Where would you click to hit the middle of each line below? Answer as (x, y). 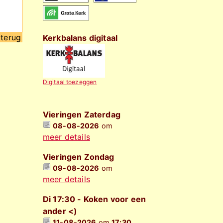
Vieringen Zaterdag (82, 114)
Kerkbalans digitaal (80, 38)
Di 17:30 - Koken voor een (95, 199)
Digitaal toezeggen (70, 82)
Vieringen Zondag (79, 157)
